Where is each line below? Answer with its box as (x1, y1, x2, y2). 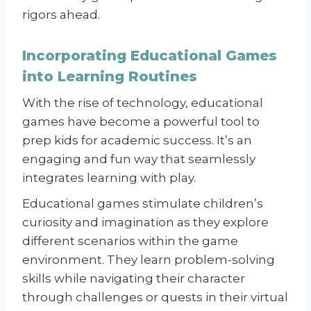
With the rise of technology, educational (22, 95, 263, 110)
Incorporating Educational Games (22, 47, 277, 64)
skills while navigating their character (22, 271, 245, 285)
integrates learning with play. (22, 170, 196, 185)
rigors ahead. (22, 7, 100, 22)
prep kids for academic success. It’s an (22, 133, 252, 147)
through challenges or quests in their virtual (22, 289, 288, 304)
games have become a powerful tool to (22, 114, 260, 128)
